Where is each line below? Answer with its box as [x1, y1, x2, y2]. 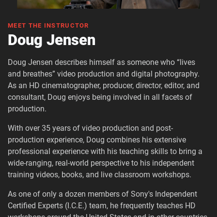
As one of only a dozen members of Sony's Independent [8, 189, 197, 199]
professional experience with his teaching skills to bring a [8, 147, 202, 156]
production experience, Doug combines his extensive [8, 135, 186, 145]
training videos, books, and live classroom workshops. [8, 170, 191, 180]
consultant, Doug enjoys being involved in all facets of [8, 93, 192, 102]
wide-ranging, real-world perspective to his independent [8, 158, 194, 168]
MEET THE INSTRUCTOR [8, 22, 89, 30]
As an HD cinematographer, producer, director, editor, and [8, 81, 200, 91]
